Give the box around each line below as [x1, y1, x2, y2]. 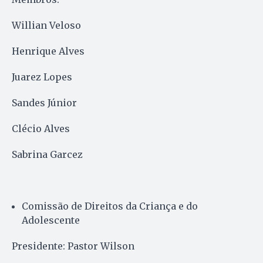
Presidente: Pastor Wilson [12, 240, 134, 252]
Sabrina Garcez [12, 148, 83, 160]
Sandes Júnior [12, 96, 77, 109]
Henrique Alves [12, 45, 85, 57]
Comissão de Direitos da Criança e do [22, 200, 198, 212]
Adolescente [22, 214, 80, 226]
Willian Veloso [12, 19, 81, 31]
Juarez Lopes [12, 70, 72, 83]
